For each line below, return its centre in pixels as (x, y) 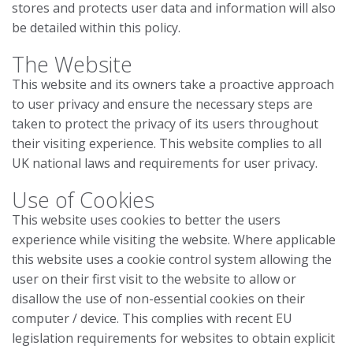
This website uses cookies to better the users (146, 220)
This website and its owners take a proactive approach (173, 84)
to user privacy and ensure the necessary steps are (162, 104)
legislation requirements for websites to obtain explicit (173, 338)
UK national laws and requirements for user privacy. (165, 163)
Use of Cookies (83, 200)
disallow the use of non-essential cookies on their (158, 299)
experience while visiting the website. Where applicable (174, 240)
